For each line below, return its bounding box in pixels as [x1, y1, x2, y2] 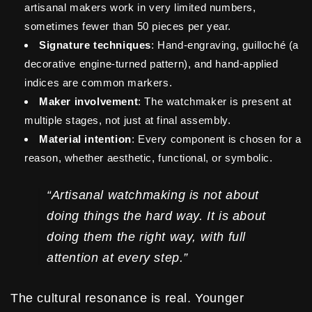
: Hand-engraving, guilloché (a [151, 39, 299, 52]
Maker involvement [39, 95, 139, 108]
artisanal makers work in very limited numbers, [24, 1, 256, 14]
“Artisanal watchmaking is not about [47, 188, 260, 203]
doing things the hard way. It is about [47, 209, 266, 224]
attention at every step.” [47, 251, 189, 265]
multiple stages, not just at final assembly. [24, 114, 231, 127]
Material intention [39, 133, 132, 146]
